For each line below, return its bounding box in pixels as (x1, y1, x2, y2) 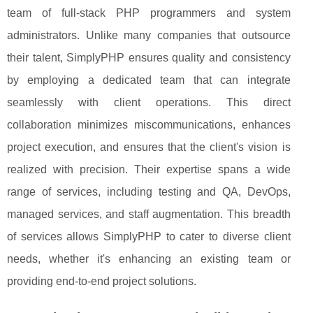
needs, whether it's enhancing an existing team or (7, 252, 291, 265)
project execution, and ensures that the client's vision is (7, 140, 291, 153)
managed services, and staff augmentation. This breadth (7, 208, 291, 220)
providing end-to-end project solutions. (7, 275, 196, 287)
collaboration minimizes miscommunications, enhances (7, 118, 291, 131)
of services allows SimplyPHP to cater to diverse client (7, 230, 291, 242)
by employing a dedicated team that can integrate (7, 73, 291, 86)
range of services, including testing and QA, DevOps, (7, 185, 291, 198)
